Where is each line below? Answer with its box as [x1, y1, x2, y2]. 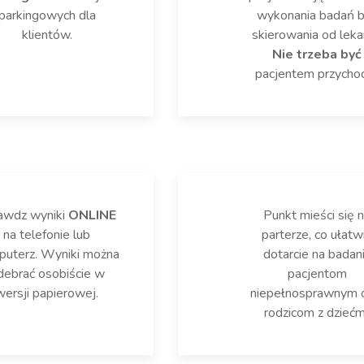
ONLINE [68, 206, 117, 224]
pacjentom [287, 264, 347, 283]
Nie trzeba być [272, 45, 362, 63]
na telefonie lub [3, 225, 91, 244]
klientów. [21, 25, 72, 44]
